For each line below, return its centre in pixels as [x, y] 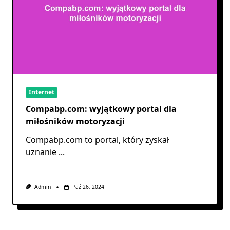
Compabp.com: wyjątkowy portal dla [101, 109]
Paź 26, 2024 [88, 187]
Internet [42, 92]
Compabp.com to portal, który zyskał [97, 140]
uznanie [41, 152]
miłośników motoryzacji [75, 121]
